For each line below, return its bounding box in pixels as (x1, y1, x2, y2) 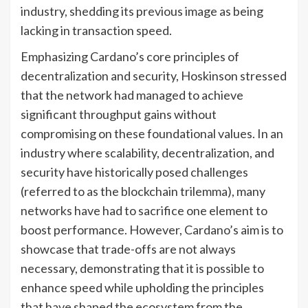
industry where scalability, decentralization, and (21, 144, 274, 160)
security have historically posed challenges (21, 164, 248, 179)
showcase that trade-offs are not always (21, 241, 236, 256)
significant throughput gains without (21, 106, 217, 122)
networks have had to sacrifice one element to (21, 202, 267, 218)
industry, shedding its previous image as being (21, 3, 263, 19)
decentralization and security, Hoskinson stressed (21, 67, 287, 83)
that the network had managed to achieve (21, 87, 243, 102)
